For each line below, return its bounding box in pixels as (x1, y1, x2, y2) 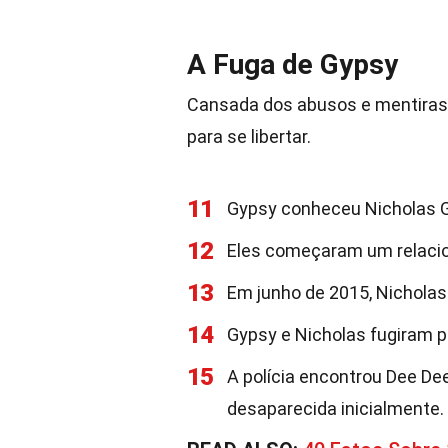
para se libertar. (187, 126, 311, 147)
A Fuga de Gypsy (187, 48, 398, 81)
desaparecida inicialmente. (227, 398, 444, 419)
